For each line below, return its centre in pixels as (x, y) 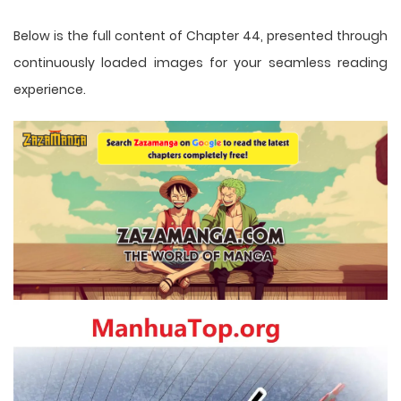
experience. (50, 89)
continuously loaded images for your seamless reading (200, 62)
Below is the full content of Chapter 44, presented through (200, 35)
